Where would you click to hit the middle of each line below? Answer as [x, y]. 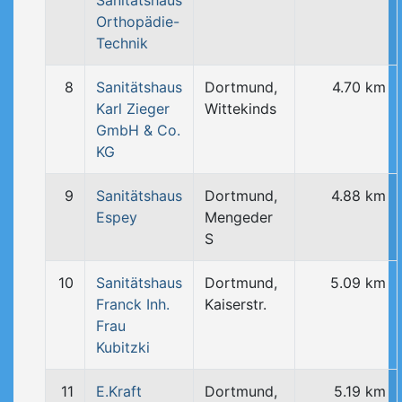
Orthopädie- [138, 22]
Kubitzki [123, 347]
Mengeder [239, 217]
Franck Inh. [133, 304]
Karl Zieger [133, 109]
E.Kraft [119, 391]
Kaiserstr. [236, 304]
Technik [122, 43]
